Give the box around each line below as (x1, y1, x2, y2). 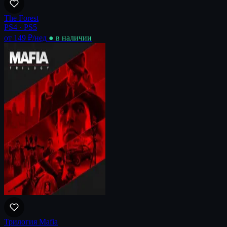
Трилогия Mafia (4, 217, 58, 226)
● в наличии (49, 33, 92, 42)
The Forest (4, 13, 39, 22)
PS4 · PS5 (4, 22, 37, 31)
